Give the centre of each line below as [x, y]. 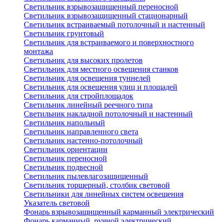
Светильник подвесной [63, 167]
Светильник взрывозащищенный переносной [101, 7]
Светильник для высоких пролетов [83, 60]
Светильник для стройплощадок [79, 96]
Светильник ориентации [66, 150]
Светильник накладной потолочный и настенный [108, 114]
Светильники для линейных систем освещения [104, 194]
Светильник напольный [64, 123]
